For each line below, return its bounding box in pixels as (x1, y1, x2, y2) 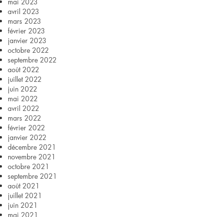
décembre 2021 (8, 142, 56, 152)
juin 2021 (8, 201, 38, 210)
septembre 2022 (8, 55, 57, 64)
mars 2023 (8, 16, 41, 26)
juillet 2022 (8, 75, 42, 84)
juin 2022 (8, 84, 37, 93)
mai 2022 (8, 94, 38, 103)
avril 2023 (8, 7, 39, 16)
